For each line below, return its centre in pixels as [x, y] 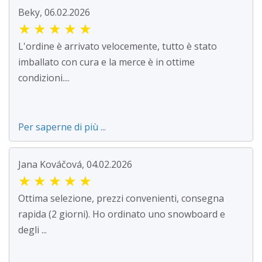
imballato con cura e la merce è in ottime [106, 62]
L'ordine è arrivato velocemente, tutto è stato [118, 46]
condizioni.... [44, 78]
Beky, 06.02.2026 [54, 13]
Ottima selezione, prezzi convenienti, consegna [121, 199]
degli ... [32, 230]
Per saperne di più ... [62, 127]
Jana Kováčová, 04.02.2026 [75, 165]
